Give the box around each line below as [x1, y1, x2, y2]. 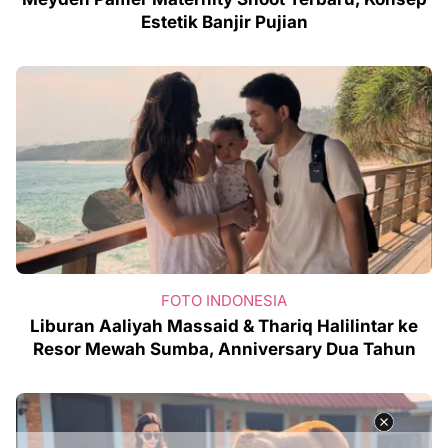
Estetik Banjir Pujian [140, 12, 308, 33]
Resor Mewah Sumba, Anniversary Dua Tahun [32, 339, 416, 360]
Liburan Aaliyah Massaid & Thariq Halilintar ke [30, 316, 418, 337]
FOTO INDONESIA [161, 291, 287, 311]
